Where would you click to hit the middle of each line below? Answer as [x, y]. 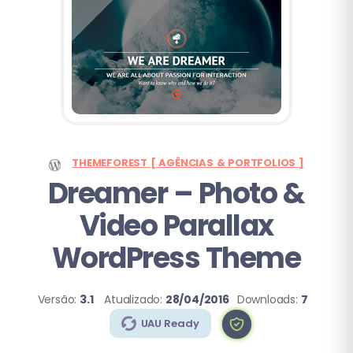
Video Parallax [176, 226]
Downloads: [269, 299]
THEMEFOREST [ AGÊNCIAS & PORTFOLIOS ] [188, 163]
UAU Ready [170, 323]
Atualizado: [135, 299]
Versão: [58, 299]
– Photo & [239, 193]
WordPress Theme [176, 258]
